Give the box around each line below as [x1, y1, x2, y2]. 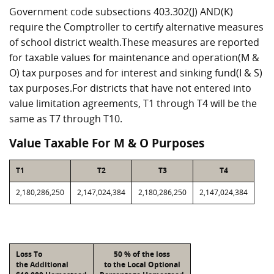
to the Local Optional [103, 259, 180, 270]
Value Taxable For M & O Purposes [9, 135, 204, 151]
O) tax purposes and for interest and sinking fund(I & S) [9, 66, 262, 80]
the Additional [16, 259, 68, 270]
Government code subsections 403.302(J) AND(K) [9, 5, 233, 18]
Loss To [16, 249, 42, 259]
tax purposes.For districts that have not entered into [9, 81, 251, 95]
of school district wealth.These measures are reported [9, 35, 259, 49]
